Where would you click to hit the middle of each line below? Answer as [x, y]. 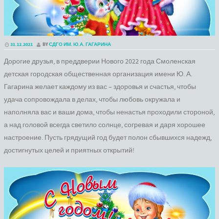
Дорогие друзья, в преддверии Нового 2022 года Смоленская [100, 62]
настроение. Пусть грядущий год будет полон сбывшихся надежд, [108, 138]
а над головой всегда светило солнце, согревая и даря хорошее [105, 125]
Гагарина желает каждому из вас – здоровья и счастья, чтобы [100, 87]
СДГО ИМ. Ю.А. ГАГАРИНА [80, 44]
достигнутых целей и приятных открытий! [69, 151]
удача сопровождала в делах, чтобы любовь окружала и [92, 100]
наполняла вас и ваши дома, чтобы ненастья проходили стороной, [109, 113]
